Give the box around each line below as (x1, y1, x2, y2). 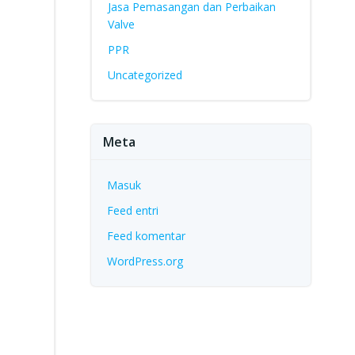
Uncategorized (107, 67, 182, 82)
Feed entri (106, 203, 158, 218)
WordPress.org (106, 254, 183, 269)
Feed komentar (106, 228, 185, 243)
